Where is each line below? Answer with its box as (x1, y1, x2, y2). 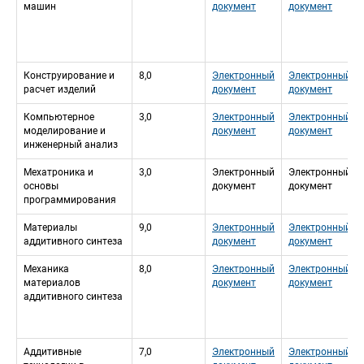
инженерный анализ (24, 139, 118, 151)
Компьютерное (24, 111, 94, 123)
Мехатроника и (24, 167, 93, 179)
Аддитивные (24, 346, 81, 358)
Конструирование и (24, 70, 115, 82)
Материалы (24, 222, 77, 234)
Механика (24, 263, 69, 275)
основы (24, 180, 58, 193)
